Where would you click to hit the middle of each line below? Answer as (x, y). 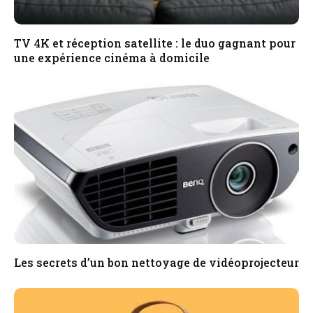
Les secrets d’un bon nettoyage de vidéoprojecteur (156, 262)
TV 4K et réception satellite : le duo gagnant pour (155, 43)
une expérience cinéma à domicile (112, 58)
